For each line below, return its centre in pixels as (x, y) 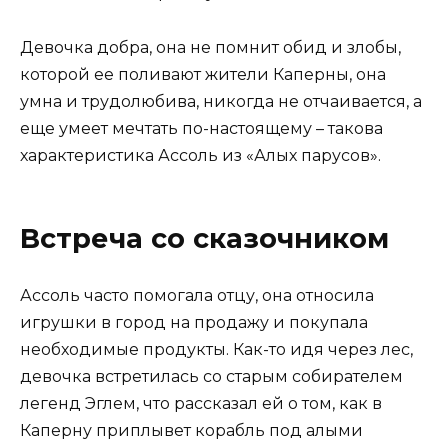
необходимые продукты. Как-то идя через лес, (216, 350)
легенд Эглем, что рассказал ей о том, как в (201, 404)
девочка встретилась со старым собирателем (211, 377)
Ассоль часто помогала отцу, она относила (197, 296)
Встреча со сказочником (204, 238)
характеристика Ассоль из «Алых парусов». (200, 155)
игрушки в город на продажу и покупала (194, 323)
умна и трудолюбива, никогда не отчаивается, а (221, 101)
